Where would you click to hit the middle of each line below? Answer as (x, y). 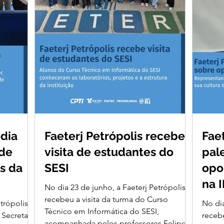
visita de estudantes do (109, 151)
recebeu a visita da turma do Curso (106, 199)
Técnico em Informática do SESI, (102, 211)
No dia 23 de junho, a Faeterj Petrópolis (115, 187)
